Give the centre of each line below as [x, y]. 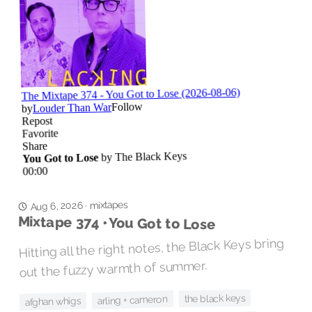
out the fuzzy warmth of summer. [113, 269]
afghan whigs [53, 301]
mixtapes [109, 205]
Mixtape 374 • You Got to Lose [117, 223]
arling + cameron [132, 300]
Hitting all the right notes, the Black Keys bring [151, 248]
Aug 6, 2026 [56, 206]
